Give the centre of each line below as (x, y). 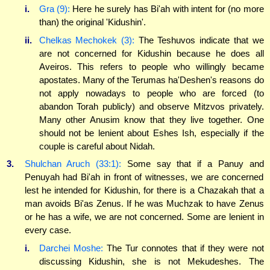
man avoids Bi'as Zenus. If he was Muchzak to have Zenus (144, 204)
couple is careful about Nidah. (97, 146)
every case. (48, 230)
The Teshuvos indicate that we (199, 40)
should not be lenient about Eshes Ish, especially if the (151, 133)
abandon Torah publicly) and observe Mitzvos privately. (151, 106)
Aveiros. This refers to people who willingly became (151, 66)
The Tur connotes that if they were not (183, 248)
